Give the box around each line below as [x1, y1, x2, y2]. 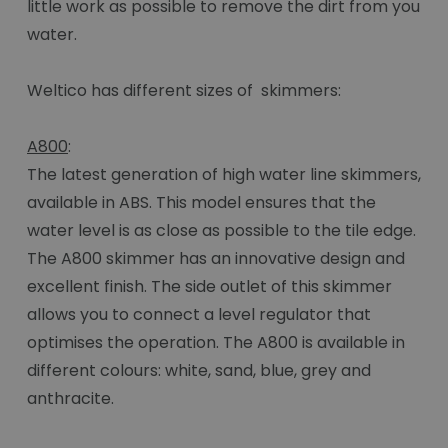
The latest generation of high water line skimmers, [27, 163, 421, 187]
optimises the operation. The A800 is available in [27, 331, 405, 355]
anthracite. [27, 387, 114, 411]
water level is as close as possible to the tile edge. [27, 219, 416, 243]
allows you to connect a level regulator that [27, 303, 371, 327]
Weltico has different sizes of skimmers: [27, 79, 341, 103]
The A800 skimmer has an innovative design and [27, 247, 405, 271]
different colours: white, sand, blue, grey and [27, 359, 371, 383]
